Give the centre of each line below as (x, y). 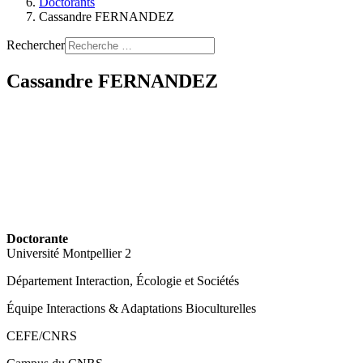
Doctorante (37, 238)
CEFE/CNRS (42, 335)
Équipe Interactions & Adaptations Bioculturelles (131, 308)
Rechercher (36, 45)
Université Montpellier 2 (69, 253)
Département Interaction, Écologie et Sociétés (123, 280)
